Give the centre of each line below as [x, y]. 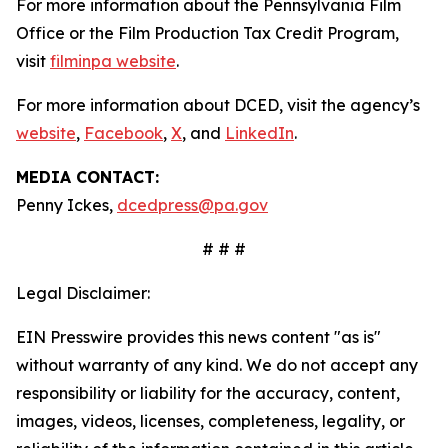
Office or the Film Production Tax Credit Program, [207, 33]
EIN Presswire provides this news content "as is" [198, 337]
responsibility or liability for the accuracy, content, [208, 393]
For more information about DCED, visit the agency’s [218, 105]
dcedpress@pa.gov [192, 205]
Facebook [123, 133]
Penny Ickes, [66, 205]
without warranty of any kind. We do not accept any [217, 365]
